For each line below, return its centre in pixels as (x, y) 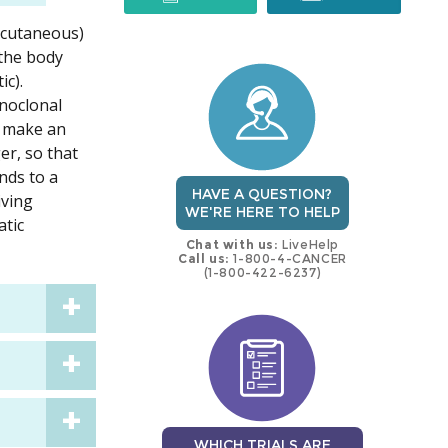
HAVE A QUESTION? (262, 194)
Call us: (204, 259)
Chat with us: (232, 245)
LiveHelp (309, 245)
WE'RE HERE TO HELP (262, 212)
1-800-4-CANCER (288, 259)
